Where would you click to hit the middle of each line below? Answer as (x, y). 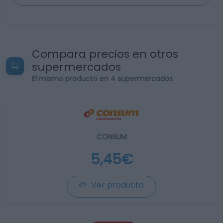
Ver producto (116, 185)
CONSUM (111, 137)
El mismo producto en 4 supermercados (102, 79)
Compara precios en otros (105, 54)
